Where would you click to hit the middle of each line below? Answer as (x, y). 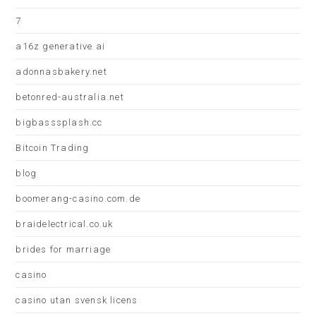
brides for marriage (63, 249)
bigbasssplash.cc (59, 122)
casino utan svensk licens (77, 300)
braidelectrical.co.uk (65, 224)
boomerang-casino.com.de (78, 199)
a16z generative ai (61, 46)
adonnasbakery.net (61, 72)
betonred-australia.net (70, 97)
